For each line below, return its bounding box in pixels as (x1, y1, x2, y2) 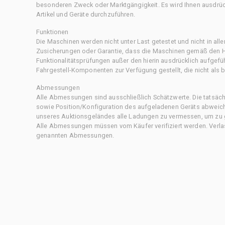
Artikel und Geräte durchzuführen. (36, 10, 135, 18)
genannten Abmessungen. (36, 131, 115, 139)
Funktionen (36, 28, 69, 36)
